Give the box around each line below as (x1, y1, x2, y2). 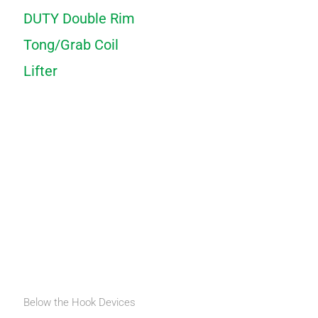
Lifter (23, 62, 57, 79)
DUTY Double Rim (23, 9, 135, 27)
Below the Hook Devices (23, 296, 136, 309)
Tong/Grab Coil (23, 35, 119, 53)
